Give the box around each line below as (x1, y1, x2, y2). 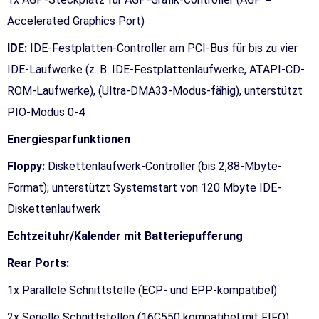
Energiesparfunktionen (7, 132, 130, 146)
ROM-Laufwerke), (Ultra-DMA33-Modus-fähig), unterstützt (7, 83, 303, 98)
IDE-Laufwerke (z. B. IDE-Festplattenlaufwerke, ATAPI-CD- (7, 62, 305, 76)
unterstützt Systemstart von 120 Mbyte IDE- (52, 180, 281, 194)
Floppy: (7, 159, 45, 173)
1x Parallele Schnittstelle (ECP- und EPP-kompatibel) (7, 283, 277, 297)
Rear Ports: (7, 256, 69, 270)
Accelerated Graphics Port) (7, 14, 145, 28)
